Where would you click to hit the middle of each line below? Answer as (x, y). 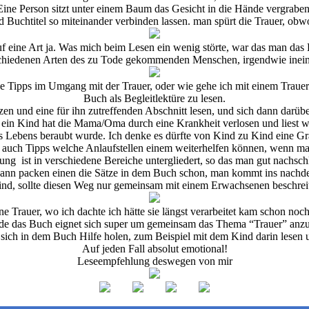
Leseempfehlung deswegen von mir (154, 261)
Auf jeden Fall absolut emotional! (154, 249)
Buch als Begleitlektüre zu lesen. (154, 99)
